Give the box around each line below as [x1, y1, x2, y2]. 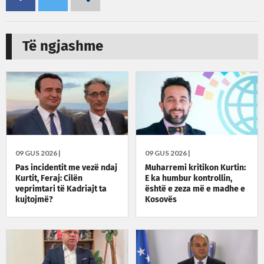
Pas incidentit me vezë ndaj [15, 164, 117, 173]
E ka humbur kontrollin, [145, 174, 233, 183]
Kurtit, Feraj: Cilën [15, 174, 82, 183]
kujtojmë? [15, 196, 53, 204]
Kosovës [145, 196, 177, 204]
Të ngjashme [22, 39, 103, 54]
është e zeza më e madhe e [145, 185, 246, 194]
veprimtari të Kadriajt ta [15, 185, 107, 194]
